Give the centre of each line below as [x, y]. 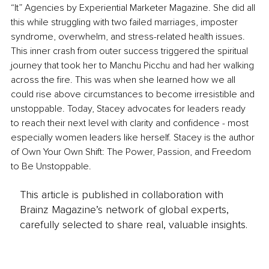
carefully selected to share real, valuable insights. [133, 224]
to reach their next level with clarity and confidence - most [131, 123]
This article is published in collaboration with [121, 194]
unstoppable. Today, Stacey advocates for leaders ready [129, 109]
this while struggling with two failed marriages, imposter [125, 23]
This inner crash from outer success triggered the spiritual [131, 51]
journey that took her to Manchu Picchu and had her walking [134, 66]
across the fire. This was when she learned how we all [124, 80]
